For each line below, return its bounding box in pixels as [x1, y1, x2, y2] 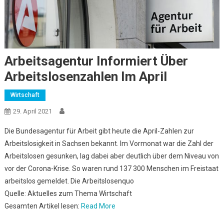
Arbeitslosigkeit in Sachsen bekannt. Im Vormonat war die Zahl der [4, 139, 213, 147]
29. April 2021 [12, 107, 52, 115]
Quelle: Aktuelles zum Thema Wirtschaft [4, 189, 132, 197]
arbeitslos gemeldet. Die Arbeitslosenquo [4, 176, 134, 185]
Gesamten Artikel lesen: [4, 201, 81, 210]
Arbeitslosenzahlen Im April [4, 68, 167, 84]
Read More [80, 201, 115, 210]
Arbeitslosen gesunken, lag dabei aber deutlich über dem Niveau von [4, 151, 219, 160]
